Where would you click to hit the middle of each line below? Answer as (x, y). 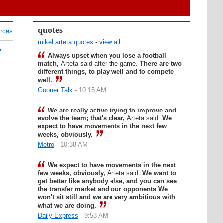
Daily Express (58, 215)
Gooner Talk (55, 90)
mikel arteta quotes (65, 42)
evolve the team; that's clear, (82, 118)
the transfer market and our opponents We (103, 189)
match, (49, 63)
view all (110, 42)
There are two (161, 63)
